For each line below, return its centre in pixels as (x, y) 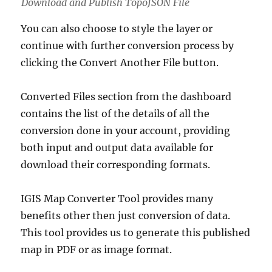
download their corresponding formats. (116, 164)
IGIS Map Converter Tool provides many (117, 198)
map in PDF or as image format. (97, 249)
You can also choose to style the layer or (117, 28)
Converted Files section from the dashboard (126, 96)
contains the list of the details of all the (115, 113)
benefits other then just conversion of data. (126, 215)
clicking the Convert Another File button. (120, 62)
